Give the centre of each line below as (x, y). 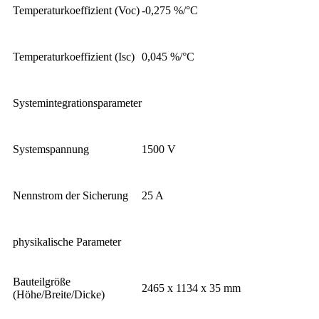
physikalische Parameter (67, 242)
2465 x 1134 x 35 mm (191, 288)
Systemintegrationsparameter (77, 103)
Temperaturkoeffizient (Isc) (74, 57)
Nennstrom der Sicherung (70, 196)
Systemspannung (51, 150)
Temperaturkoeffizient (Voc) (76, 11)
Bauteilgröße (42, 282)
